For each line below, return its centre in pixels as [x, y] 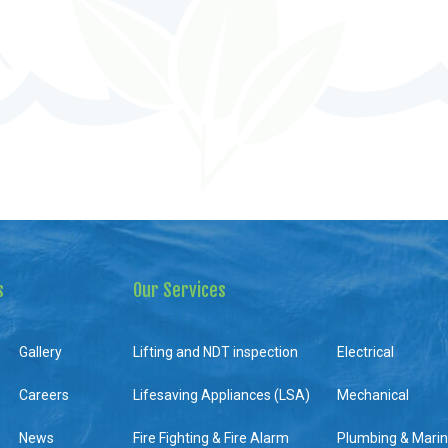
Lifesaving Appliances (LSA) [222, 395]
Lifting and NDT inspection [216, 352]
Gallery [41, 352]
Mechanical [372, 395]
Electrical [365, 352]
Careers [44, 395]
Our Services [180, 290]
